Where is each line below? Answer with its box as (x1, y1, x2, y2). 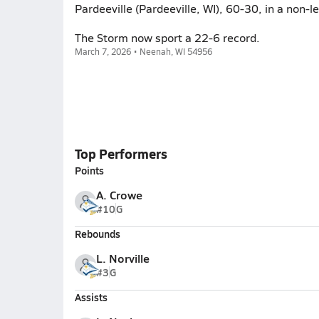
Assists (74, 290, 108, 304)
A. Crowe (95, 187, 142, 203)
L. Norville (95, 250, 150, 266)
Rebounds (74, 226, 120, 241)
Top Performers (74, 145, 167, 162)
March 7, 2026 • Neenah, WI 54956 (74, 46, 212, 57)
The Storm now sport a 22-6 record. (74, 30, 260, 45)
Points (74, 163, 104, 177)
